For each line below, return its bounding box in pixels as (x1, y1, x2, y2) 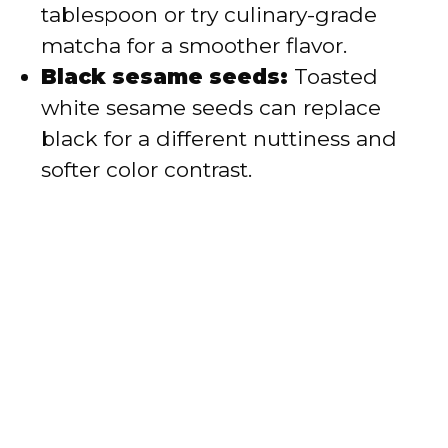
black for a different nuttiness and (41, 126, 397, 152)
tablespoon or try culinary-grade (41, 2, 377, 28)
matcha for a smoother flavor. (41, 33, 347, 59)
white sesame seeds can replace (41, 95, 381, 121)
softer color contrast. (41, 157, 252, 183)
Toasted (288, 64, 378, 90)
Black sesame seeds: (41, 64, 288, 90)
